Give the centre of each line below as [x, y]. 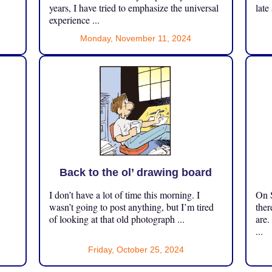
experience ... [74, 20]
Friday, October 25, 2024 [136, 250]
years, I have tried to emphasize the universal [134, 8]
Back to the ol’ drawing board [136, 173]
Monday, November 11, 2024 [136, 39]
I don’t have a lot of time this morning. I [124, 195]
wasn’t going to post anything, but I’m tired [131, 207]
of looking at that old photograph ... [117, 219]
